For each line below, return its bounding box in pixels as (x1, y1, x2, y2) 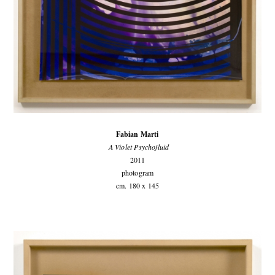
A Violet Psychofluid (106, 142, 169, 152)
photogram (121, 168, 154, 178)
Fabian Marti (116, 129, 159, 140)
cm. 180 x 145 (115, 180, 160, 191)
